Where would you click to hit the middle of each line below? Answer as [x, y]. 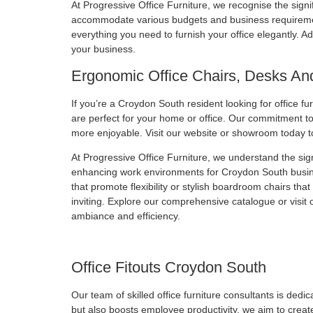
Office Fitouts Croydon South [169, 267]
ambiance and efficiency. [126, 216]
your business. [103, 49]
